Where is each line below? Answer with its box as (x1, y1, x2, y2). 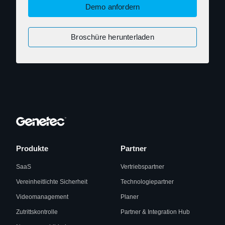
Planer (121, 193, 139, 201)
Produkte (16, 144, 48, 153)
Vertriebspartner (121, 163, 164, 171)
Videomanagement (16, 193, 68, 201)
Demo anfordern (85, 3, 140, 12)
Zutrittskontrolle (16, 208, 58, 216)
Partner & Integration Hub (121, 208, 190, 216)
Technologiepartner (121, 178, 174, 186)
